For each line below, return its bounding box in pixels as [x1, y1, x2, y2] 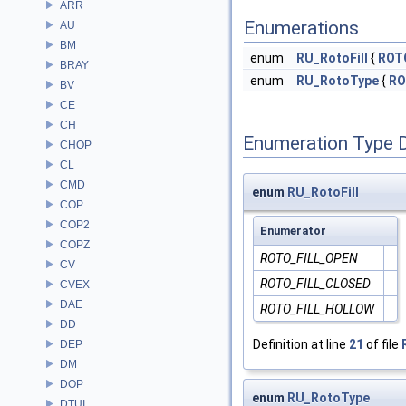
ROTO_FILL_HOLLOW [260, 302, 374, 317]
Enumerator [260, 224, 326, 238]
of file [363, 337, 401, 353]
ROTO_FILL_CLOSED [260, 276, 371, 292]
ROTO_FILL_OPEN [260, 251, 358, 266]
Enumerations [244, 17, 359, 39]
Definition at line [253, 337, 349, 353]
